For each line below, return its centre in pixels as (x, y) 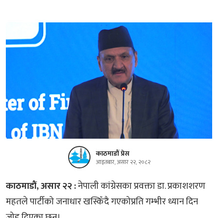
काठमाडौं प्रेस (112, 154)
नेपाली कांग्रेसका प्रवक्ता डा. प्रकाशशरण (141, 186)
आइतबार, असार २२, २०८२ (123, 162)
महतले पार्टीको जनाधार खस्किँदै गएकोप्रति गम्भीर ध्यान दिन (102, 201)
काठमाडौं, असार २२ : (41, 186)
